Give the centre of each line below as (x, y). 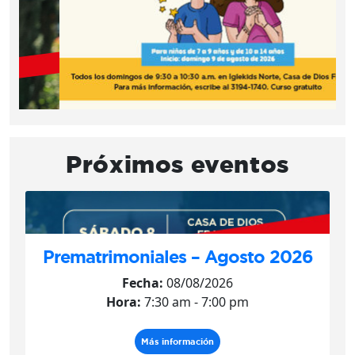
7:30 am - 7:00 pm (195, 302)
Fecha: (143, 282)
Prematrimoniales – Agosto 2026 (177, 256)
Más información (177, 341)
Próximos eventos (177, 164)
